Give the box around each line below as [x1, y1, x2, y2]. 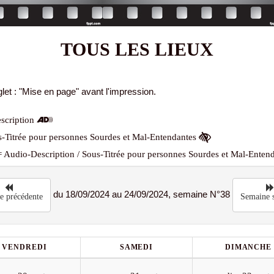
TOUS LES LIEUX [61, 39, 213, 59]
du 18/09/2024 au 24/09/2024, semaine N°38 [50, 188, 232, 199]
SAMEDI [119, 243, 154, 251]
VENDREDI [2, 243, 47, 251]
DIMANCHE [224, 243, 272, 251]
